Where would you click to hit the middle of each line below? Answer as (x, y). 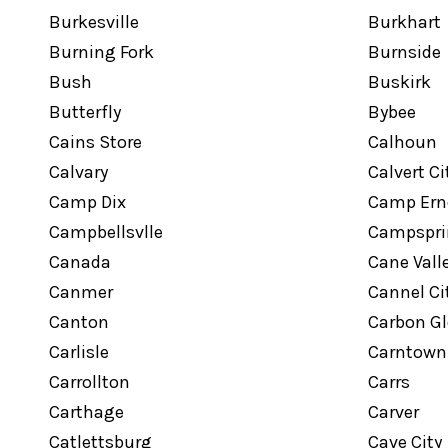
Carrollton (89, 382)
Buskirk (399, 82)
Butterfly (84, 112)
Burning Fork (101, 52)
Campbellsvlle (105, 232)
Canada (79, 262)
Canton (78, 322)
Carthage (86, 412)
